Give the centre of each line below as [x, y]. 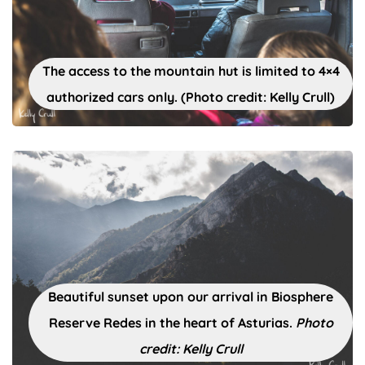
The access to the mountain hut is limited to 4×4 [191, 70]
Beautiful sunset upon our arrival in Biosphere [191, 296]
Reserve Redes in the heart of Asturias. [172, 322]
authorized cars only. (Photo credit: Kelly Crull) [191, 97]
